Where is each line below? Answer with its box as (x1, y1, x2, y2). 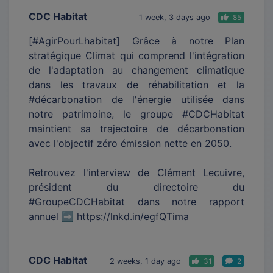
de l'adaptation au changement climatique (29, 63, 244, 76)
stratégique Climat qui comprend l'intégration (29, 49, 244, 62)
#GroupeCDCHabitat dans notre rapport (29, 195, 244, 208)
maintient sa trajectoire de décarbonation (29, 122, 244, 135)
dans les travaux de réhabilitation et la (29, 78, 244, 91)
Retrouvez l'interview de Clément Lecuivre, (29, 166, 244, 179)
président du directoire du (29, 180, 244, 193)
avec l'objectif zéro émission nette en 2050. (29, 136, 232, 149)
